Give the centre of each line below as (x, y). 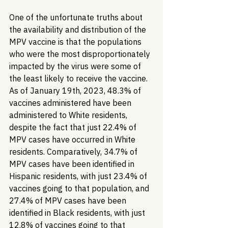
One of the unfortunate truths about (77, 17)
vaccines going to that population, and (80, 188)
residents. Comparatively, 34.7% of (74, 152)
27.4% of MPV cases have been (69, 201)
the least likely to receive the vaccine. (79, 78)
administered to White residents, (69, 115)
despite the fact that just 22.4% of (74, 127)
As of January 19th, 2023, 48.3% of (76, 91)
